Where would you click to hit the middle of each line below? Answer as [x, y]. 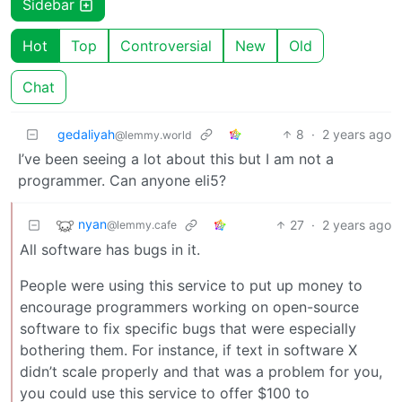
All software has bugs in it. [110, 249]
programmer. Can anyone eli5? [122, 180]
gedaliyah [86, 134]
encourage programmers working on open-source [189, 306]
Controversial [166, 45]
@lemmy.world [153, 135]
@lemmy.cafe [142, 225]
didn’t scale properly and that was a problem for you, [201, 371]
